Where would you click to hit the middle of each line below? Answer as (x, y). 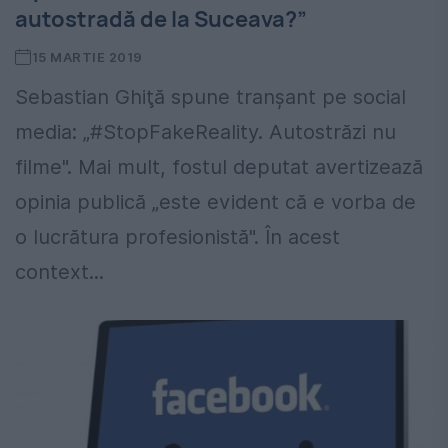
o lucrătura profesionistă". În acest (177, 237)
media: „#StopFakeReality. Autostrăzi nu (205, 132)
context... (59, 272)
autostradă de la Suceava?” (161, 19)
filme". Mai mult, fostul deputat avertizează (219, 167)
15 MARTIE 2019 (87, 57)
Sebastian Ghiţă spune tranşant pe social (210, 97)
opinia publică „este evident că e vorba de (215, 202)
